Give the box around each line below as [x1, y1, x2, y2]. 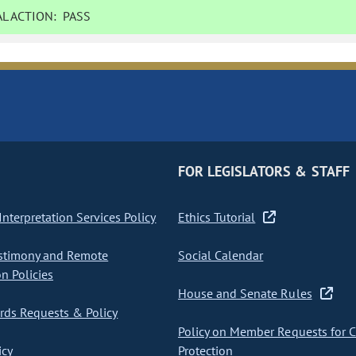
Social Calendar [177, 247, 264, 264]
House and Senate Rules [177, 285, 312, 302]
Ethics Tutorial [177, 209, 256, 226]
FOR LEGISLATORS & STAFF [177, 162, 350, 181]
